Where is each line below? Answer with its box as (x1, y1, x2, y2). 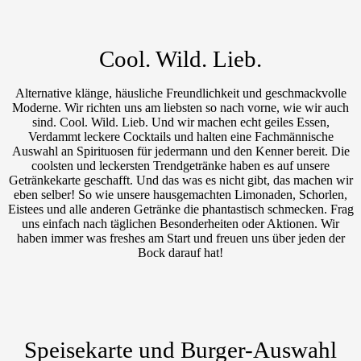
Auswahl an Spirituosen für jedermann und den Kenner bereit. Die (11, 144, 350, 158)
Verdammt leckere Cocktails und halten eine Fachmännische (27, 130, 334, 143)
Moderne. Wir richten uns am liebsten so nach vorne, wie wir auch (12, 101, 349, 114)
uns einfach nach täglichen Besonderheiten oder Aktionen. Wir (22, 217, 339, 230)
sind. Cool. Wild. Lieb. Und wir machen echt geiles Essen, (31, 115, 330, 129)
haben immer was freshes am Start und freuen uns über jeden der (16, 231, 345, 245)
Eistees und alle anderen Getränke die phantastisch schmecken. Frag (7, 202, 354, 216)
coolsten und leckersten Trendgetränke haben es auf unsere (31, 159, 330, 172)
